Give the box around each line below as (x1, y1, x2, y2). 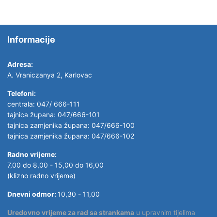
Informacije (7, 34, 55, 45)
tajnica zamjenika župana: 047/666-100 (7, 121, 135, 129)
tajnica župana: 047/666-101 (7, 110, 100, 119)
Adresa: (7, 60, 33, 68)
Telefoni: (7, 89, 36, 97)
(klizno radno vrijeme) (7, 171, 76, 180)
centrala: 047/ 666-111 (7, 99, 80, 108)
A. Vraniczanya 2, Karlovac (7, 70, 92, 79)
